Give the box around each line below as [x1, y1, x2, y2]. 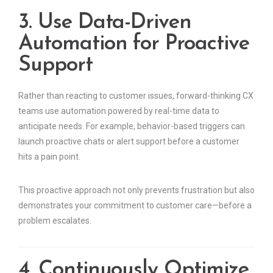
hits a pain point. [18, 152, 80, 162]
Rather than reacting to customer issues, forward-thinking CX [18, 91, 253, 101]
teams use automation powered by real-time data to [18, 106, 219, 116]
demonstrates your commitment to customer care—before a [18, 200, 252, 211]
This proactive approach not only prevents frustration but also [18, 185, 255, 196]
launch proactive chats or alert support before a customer [18, 136, 239, 147]
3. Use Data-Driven [18, 12, 192, 34]
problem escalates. [18, 216, 91, 226]
